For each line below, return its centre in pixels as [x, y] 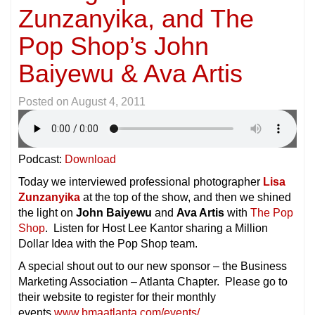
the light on [47, 213]
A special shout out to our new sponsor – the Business [153, 266]
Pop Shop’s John [114, 46]
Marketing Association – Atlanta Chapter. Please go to [153, 282]
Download [90, 160]
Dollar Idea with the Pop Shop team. [108, 244]
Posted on [45, 102]
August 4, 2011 [108, 102]
